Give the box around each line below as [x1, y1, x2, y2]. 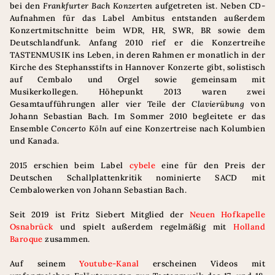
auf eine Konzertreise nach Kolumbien [109, 123, 265, 134]
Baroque [10, 234, 43, 244]
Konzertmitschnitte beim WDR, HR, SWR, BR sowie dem [10, 25, 265, 36]
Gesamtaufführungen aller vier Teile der [10, 99, 192, 109]
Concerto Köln [51, 123, 110, 134]
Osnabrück [10, 222, 53, 232]
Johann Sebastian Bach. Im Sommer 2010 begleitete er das [10, 111, 265, 122]
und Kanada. [10, 136, 60, 146]
